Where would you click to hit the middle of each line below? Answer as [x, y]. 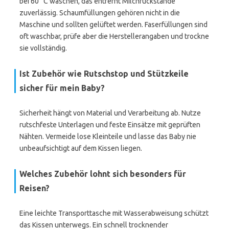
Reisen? [35, 188]
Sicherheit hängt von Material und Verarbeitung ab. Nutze [110, 113]
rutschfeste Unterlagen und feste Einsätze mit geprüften [110, 125]
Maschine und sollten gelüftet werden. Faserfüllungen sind [113, 25]
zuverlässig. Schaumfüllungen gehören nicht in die [100, 13]
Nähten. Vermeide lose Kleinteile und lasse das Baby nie [108, 136]
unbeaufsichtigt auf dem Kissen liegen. [81, 148]
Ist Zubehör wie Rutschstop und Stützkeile [104, 74]
